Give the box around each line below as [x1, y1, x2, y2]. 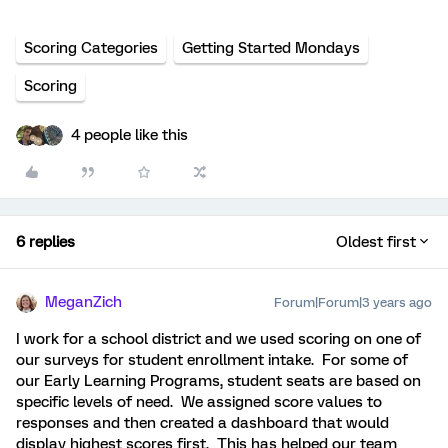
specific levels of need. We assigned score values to [16, 393, 382, 412]
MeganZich [45, 293, 122, 312]
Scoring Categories [24, 39, 158, 58]
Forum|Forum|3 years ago [274, 295, 432, 311]
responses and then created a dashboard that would [16, 414, 389, 433]
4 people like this [71, 126, 188, 145]
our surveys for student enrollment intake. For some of [16, 351, 408, 370]
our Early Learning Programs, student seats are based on [16, 372, 421, 391]
